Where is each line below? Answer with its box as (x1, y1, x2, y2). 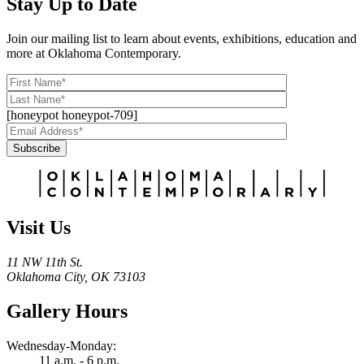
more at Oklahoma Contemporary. (6, 46, 181, 61)
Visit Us (6, 216, 71, 238)
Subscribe (13, 142, 60, 155)
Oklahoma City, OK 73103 (6, 269, 145, 284)
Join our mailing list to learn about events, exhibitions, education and (6, 32, 357, 46)
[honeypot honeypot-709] (6, 108, 137, 123)
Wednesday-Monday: (6, 338, 116, 353)
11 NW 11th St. (6, 254, 83, 269)
